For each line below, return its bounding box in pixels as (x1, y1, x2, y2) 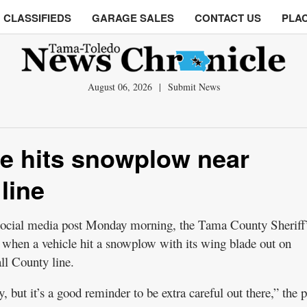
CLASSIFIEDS (3, 10, 71, 25)
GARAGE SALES (92, 10, 174, 25)
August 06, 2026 (87, 80, 155, 93)
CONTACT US (195, 10, 261, 25)
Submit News (167, 80, 220, 93)
